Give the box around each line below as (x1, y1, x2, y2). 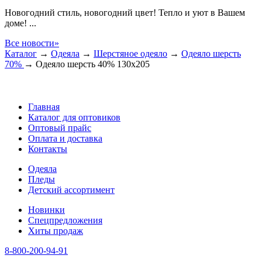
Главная (28, 102, 60, 112)
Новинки (28, 205, 65, 215)
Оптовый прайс (28, 123, 91, 133)
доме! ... (5, 18, 36, 28)
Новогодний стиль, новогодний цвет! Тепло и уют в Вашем (5, 7, 245, 18)
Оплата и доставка (28, 133, 102, 144)
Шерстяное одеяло (94, 48, 167, 58)
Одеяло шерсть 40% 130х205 (36, 58, 150, 69)
